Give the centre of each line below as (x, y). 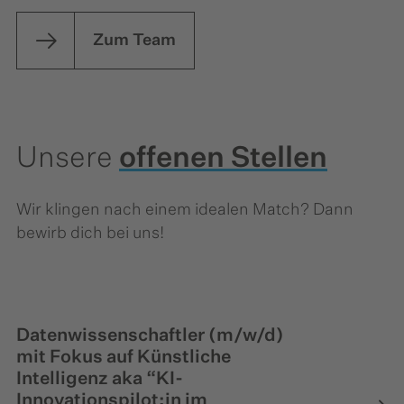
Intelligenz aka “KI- (100, 378)
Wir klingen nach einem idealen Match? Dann (185, 210)
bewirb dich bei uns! (90, 233)
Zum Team (134, 40)
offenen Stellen (223, 158)
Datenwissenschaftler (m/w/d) (150, 335)
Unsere (68, 158)
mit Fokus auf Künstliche (124, 357)
